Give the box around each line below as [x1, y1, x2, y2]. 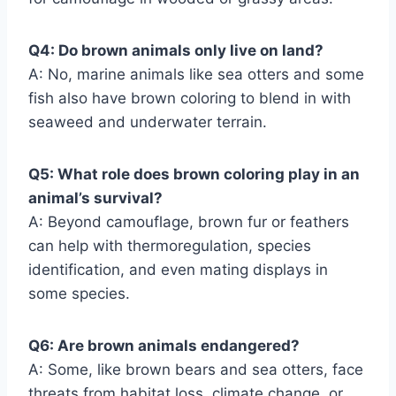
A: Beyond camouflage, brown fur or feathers [28, 213, 349, 232]
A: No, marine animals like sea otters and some [28, 65, 364, 84]
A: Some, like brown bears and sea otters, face [28, 361, 363, 379]
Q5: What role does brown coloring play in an [28, 165, 360, 184]
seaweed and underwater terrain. [28, 113, 267, 132]
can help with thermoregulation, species [28, 237, 311, 255]
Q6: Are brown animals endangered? [28, 337, 300, 355]
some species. [28, 285, 130, 303]
